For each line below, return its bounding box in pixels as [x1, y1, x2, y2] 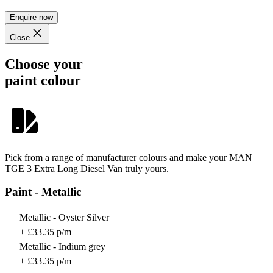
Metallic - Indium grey [19, 241, 105, 252]
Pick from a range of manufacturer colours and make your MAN [5, 152, 252, 163]
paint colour [5, 72, 81, 88]
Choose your [5, 55, 83, 72]
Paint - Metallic [5, 185, 81, 199]
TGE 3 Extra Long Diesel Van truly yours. [5, 163, 169, 174]
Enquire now [10, 12, 53, 22]
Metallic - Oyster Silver [19, 212, 109, 223]
